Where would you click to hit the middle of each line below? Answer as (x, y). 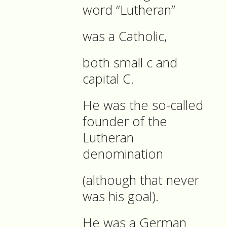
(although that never (141, 180)
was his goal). (122, 197)
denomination (125, 154)
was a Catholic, (127, 36)
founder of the (125, 122)
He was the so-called (143, 105)
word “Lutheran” (131, 10)
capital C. (108, 79)
